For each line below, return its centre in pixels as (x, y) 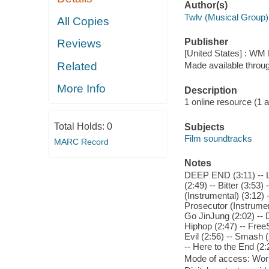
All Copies (83, 21)
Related (77, 66)
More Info (82, 89)
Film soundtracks (218, 139)
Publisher (206, 41)
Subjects (204, 127)
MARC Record (81, 141)
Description (210, 90)
